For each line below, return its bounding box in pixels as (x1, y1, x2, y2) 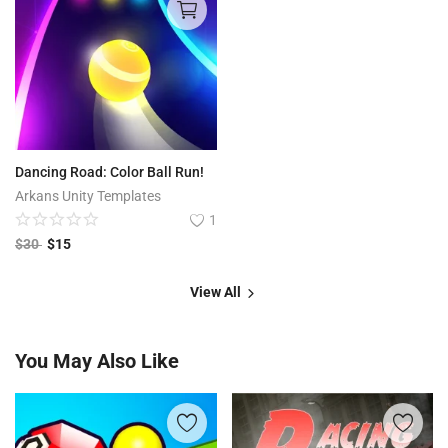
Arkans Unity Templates (15, 188, 161, 205)
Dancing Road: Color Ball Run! (15, 164, 204, 181)
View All (190, 284, 244, 301)
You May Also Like (15, 349, 179, 374)
